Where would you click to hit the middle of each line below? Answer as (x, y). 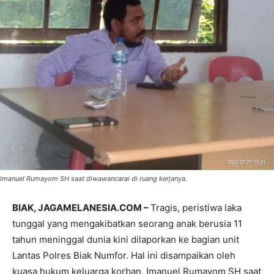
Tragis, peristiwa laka (196, 208)
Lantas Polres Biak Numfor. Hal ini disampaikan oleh (124, 256)
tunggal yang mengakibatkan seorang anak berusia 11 (127, 224)
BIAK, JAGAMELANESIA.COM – (81, 208)
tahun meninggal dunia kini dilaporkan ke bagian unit (126, 240)
